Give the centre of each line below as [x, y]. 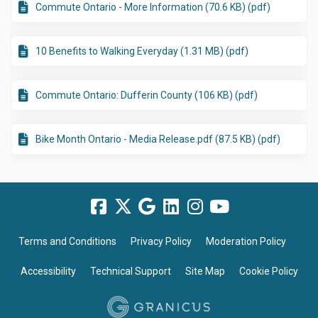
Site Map [205, 272]
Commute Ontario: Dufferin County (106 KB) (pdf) [147, 95]
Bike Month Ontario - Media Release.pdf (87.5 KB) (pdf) [158, 139]
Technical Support [130, 272]
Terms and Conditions [67, 242]
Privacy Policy [161, 242]
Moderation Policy [246, 242]
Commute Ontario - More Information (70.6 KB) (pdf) [153, 7]
